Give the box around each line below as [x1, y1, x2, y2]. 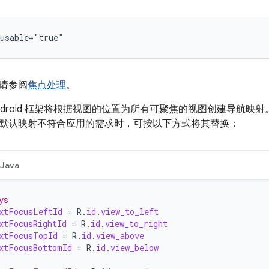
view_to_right [105, 218, 168, 229]
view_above [96, 230, 144, 241]
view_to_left [101, 206, 159, 217]
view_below [110, 242, 159, 253]
